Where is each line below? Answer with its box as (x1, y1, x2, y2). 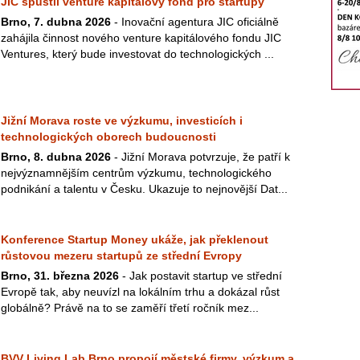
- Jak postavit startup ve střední (119, 269, 282, 282)
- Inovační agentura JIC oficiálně (111, 15, 279, 28)
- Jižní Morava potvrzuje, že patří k (111, 150, 290, 163)
